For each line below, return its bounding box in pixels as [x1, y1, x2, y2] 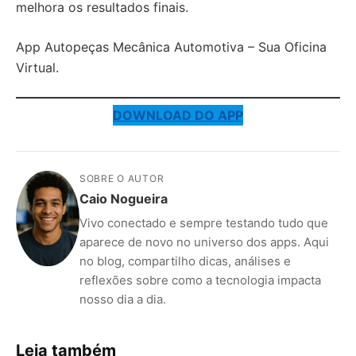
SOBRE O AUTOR [79, 172, 164, 184]
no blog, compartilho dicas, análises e [79, 253, 291, 269]
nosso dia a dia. [79, 292, 166, 307]
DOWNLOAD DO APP [113, 107, 243, 123]
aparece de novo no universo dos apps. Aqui [79, 234, 329, 250]
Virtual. [16, 60, 59, 75]
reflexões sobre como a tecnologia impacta [79, 273, 321, 288]
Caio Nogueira [79, 191, 168, 207]
